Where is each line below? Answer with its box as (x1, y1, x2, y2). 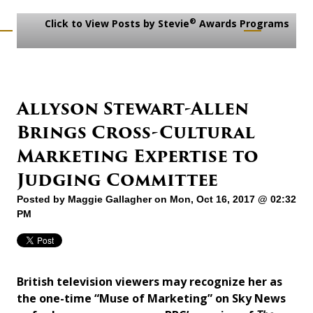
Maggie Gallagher (68, 194, 152, 205)
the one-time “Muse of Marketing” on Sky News (17, 291, 286, 307)
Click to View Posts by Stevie (41, 17, 189, 31)
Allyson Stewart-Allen (17, 96, 249, 122)
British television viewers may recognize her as (17, 274, 282, 290)
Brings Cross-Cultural (17, 119, 255, 146)
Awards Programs (196, 17, 289, 31)
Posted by (17, 194, 68, 205)
